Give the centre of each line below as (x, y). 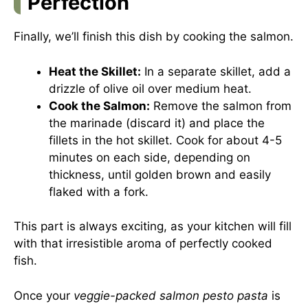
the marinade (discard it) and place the (157, 123)
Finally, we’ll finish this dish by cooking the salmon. (154, 36)
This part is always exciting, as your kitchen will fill (153, 226)
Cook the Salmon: (99, 106)
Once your (44, 295)
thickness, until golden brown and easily (160, 174)
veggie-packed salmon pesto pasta (171, 295)
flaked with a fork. (99, 191)
